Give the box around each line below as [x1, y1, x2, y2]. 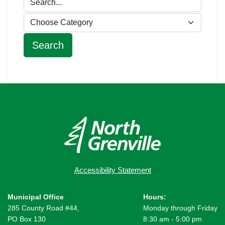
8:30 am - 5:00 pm [143, 215, 202, 223]
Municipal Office [8, 193, 64, 201]
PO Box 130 [8, 215, 46, 223]
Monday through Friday [143, 204, 217, 212]
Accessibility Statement [74, 166, 151, 175]
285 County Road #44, [8, 204, 79, 212]
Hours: [143, 193, 166, 201]
